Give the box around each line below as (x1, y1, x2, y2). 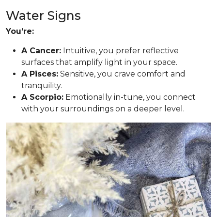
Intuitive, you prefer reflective (61, 46, 179, 55)
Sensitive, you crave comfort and (58, 69, 186, 78)
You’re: (6, 27, 34, 36)
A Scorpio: (21, 93, 63, 102)
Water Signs (6, 8, 81, 23)
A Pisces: (21, 69, 58, 78)
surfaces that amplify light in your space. (21, 58, 177, 67)
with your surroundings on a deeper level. (21, 104, 185, 113)
